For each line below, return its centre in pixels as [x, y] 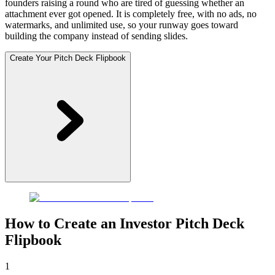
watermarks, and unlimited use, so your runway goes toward [122, 25]
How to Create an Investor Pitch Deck [125, 224]
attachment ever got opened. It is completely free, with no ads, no [131, 14]
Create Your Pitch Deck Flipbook [68, 58]
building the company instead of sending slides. [96, 36]
